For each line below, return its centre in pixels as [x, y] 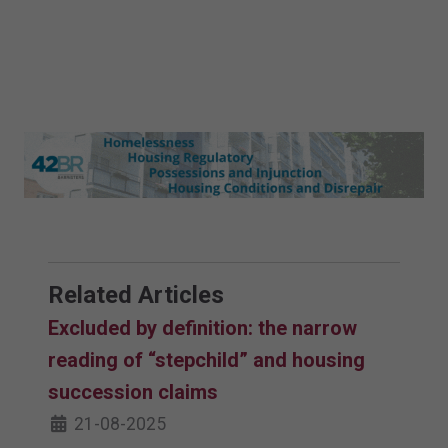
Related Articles [136, 295]
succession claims [135, 392]
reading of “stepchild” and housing [206, 360]
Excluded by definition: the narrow [202, 328]
